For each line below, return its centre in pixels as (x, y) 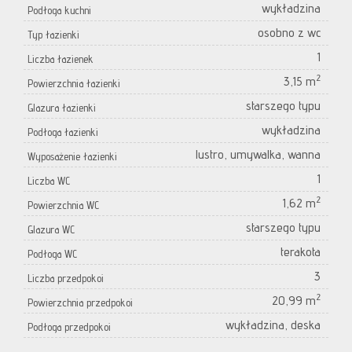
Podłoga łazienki (63, 132)
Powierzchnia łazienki (74, 84)
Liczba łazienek (60, 59)
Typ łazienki (53, 35)
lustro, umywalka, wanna (258, 155)
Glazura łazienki (62, 108)
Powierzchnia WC (63, 205)
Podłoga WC (52, 254)
